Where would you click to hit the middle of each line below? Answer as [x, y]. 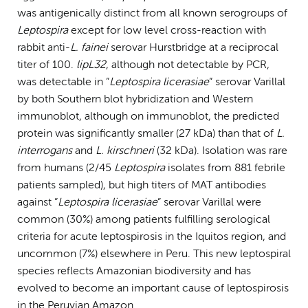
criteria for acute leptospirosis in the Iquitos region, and [152, 237]
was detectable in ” [63, 82]
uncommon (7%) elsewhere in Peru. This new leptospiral [154, 254]
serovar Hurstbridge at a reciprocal [193, 48]
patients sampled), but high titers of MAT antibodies [142, 185]
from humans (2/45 [66, 168]
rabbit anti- [44, 48]
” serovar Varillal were [209, 202]
